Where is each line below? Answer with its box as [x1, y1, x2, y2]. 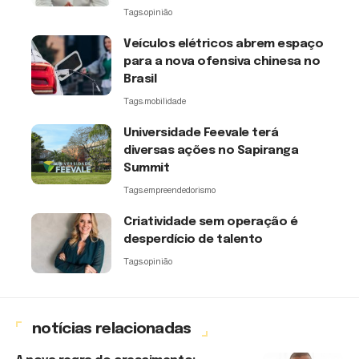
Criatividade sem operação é [123, 216, 298, 229]
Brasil [123, 73, 157, 87]
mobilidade [144, 96, 186, 107]
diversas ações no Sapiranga [123, 144, 299, 158]
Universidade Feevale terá [123, 127, 279, 140]
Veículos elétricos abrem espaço [123, 38, 324, 51]
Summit [123, 162, 170, 175]
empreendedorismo [144, 185, 216, 196]
